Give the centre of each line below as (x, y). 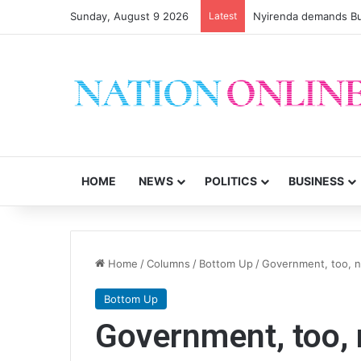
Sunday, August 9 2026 (129, 16)
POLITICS (231, 181)
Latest (223, 16)
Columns (168, 263)
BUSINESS (316, 181)
